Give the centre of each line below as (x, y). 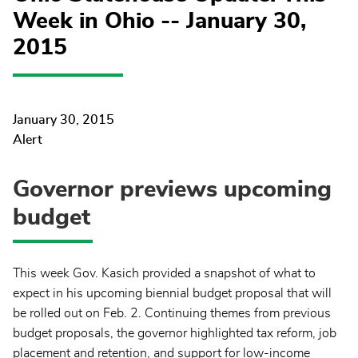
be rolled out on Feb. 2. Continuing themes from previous (172, 313)
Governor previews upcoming (172, 189)
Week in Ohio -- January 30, (159, 22)
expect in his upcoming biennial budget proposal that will (172, 293)
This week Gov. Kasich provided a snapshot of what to (164, 273)
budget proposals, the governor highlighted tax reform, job (175, 333)
